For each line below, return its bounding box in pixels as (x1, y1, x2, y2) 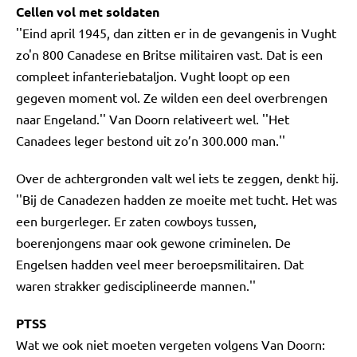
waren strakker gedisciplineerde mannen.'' (16, 277, 256, 293)
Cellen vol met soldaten (16, 2, 159, 20)
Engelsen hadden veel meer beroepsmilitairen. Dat (16, 255, 304, 272)
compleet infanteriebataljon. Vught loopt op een (16, 67, 290, 84)
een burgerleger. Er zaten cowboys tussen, (16, 212, 257, 229)
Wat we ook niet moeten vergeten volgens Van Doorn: (16, 335, 325, 352)
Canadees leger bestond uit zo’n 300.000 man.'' (16, 131, 285, 148)
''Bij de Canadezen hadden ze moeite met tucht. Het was (16, 190, 337, 207)
